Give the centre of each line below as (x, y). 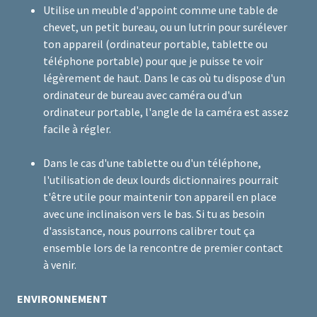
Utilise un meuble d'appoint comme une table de (160, 10)
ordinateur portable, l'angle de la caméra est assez (166, 112)
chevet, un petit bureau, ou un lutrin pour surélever (165, 27)
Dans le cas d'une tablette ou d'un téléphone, (152, 163)
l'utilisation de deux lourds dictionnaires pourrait (161, 180)
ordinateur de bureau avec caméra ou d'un (142, 95)
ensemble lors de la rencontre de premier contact (163, 248)
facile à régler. (78, 129)
